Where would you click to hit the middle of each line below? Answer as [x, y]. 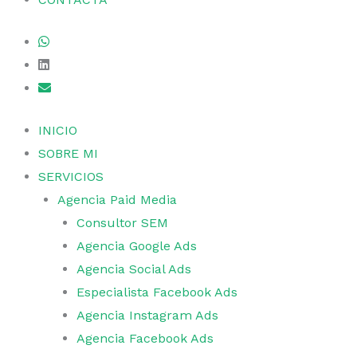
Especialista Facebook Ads [157, 292]
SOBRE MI [68, 153]
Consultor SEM [122, 223]
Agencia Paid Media [117, 200]
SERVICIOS [71, 177]
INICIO [58, 130]
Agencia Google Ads [137, 246]
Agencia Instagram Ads [147, 315]
